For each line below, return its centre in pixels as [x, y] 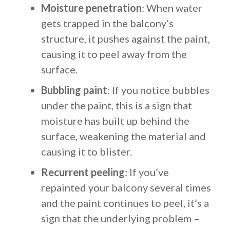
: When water [172, 8]
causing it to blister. [87, 151]
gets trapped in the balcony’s [107, 23]
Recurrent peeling [83, 172]
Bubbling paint [74, 90]
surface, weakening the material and [123, 136]
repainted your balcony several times [126, 187]
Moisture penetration [91, 8]
